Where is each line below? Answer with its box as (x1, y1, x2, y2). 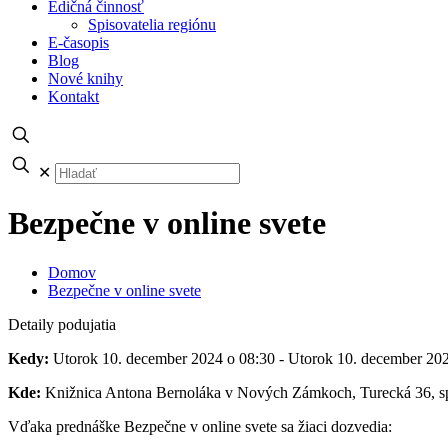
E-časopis (48, 34, 109, 51)
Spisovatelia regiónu (88, 16, 216, 33)
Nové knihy (48, 70, 123, 87)
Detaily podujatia (8, 315, 116, 333)
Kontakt (48, 88, 99, 105)
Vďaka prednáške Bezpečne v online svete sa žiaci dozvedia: (8, 417, 392, 435)
